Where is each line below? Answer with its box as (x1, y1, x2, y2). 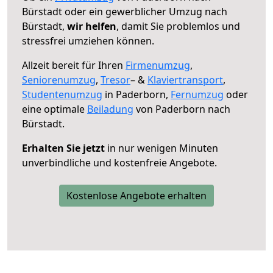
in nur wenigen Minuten (105, 141, 218, 155)
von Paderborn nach (133, 102, 230, 116)
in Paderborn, (102, 87, 171, 101)
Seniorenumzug (22, 73, 96, 87)
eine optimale (22, 102, 87, 116)
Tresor (101, 73, 130, 87)
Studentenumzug (22, 87, 102, 101)
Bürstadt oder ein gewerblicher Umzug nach (22, 4, 227, 18)
